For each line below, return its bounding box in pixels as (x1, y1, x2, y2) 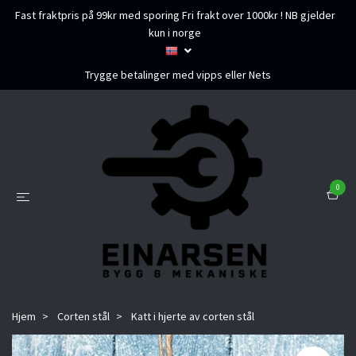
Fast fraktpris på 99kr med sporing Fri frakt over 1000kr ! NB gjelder (14, 8, 335, 22)
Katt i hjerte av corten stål (129, 309, 254, 323)
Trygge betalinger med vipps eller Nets (85, 68, 271, 82)
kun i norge (149, 25, 201, 40)
